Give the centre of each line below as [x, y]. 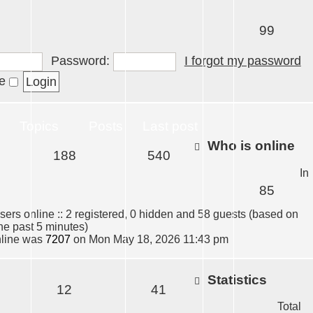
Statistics [235, 279]
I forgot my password [242, 61]
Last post [170, 126]
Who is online [249, 145]
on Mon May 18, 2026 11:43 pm [150, 239]
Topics [39, 126]
